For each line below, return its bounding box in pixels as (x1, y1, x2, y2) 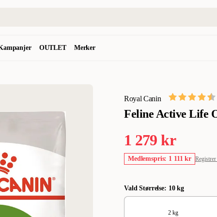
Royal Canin (124, 94, 161, 103)
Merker (74, 44, 96, 51)
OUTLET (39, 44, 66, 51)
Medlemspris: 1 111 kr (128, 155, 192, 162)
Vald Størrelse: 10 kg (124, 185, 185, 192)
